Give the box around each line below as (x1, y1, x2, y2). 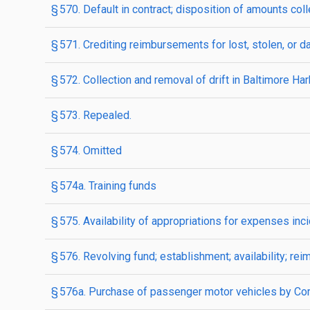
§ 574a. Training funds (51, 179, 156, 192)
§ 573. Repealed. (51, 109, 131, 122)
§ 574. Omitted (51, 144, 122, 157)
